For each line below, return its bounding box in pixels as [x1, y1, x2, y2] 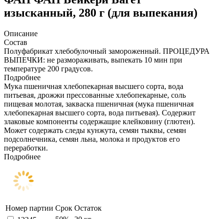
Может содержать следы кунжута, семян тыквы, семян [4, 126, 186, 134]
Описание [4, 29, 38, 38]
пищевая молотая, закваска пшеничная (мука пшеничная [4, 99, 194, 108]
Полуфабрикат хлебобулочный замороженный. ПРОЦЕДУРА [4, 46, 210, 55]
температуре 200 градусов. [4, 64, 93, 73]
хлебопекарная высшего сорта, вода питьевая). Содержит [4, 108, 196, 117]
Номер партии [5, 203, 53, 212]
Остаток [74, 203, 102, 212]
